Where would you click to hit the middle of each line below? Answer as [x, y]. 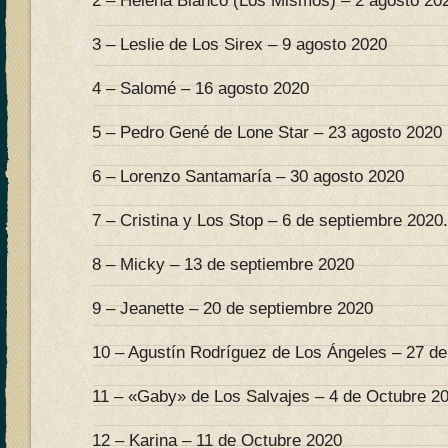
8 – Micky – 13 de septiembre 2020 [223, 264]
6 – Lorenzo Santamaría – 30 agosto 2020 [248, 176]
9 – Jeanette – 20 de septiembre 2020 [232, 308]
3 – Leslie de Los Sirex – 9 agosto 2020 [239, 44]
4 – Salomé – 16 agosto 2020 [200, 88]
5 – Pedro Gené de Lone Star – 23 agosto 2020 [267, 132]
